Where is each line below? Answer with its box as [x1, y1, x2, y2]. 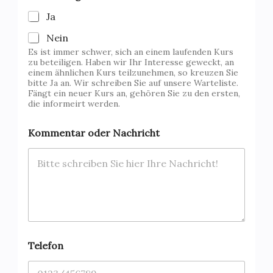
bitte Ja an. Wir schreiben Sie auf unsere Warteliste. [27, 77, 238, 89]
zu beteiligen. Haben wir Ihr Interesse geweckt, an [27, 57, 234, 68]
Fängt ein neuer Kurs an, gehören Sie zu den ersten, [27, 88, 240, 99]
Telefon [27, 239, 63, 252]
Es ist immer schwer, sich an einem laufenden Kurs [27, 46, 233, 58]
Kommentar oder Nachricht [27, 127, 160, 140]
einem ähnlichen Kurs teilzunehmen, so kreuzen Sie [27, 67, 238, 79]
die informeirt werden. [27, 98, 120, 110]
